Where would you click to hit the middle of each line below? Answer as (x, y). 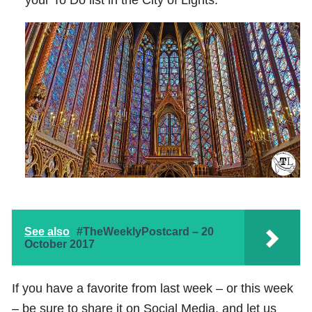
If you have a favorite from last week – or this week (153, 288)
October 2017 (60, 244)
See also (47, 231)
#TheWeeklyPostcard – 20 (146, 231)
